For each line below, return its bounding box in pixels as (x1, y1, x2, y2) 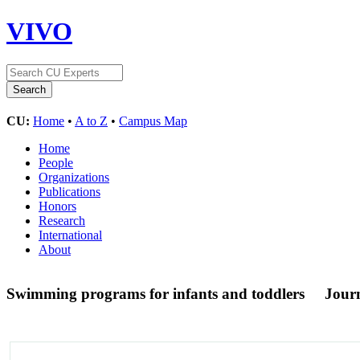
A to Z (75, 113, 108, 128)
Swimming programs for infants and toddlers (6, 284, 309, 302)
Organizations (39, 170, 109, 184)
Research (39, 213, 85, 227)
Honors (39, 198, 76, 213)
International (39, 227, 102, 242)
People (39, 155, 73, 170)
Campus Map (119, 113, 187, 128)
